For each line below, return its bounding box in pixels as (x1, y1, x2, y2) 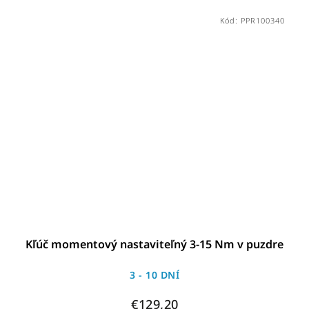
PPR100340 (240, 15, 285, 26)
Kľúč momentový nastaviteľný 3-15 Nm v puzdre (26, 236, 284, 252)
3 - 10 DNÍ (130, 268, 180, 281)
